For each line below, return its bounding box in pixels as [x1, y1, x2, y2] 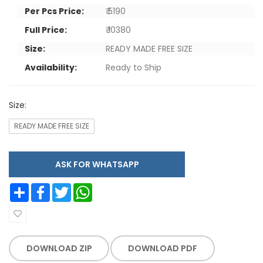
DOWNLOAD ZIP [26, 242, 92, 254]
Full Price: [25, 23, 67, 36]
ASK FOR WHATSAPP [92, 158, 139, 170]
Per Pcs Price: [25, 5, 84, 17]
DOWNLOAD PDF [128, 242, 198, 254]
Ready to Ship [106, 61, 161, 73]
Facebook [50, 184, 72, 191]
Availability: [25, 61, 77, 73]
